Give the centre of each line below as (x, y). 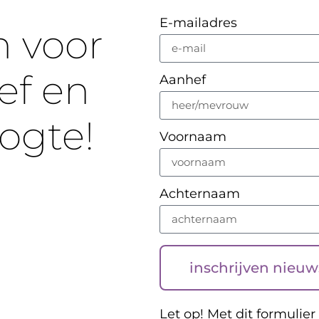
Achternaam (200, 193)
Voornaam (193, 136)
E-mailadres (198, 22)
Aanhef (183, 79)
